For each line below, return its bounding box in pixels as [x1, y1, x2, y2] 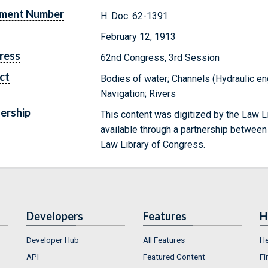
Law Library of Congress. [100, 138, 206, 150]
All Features [143, 234, 185, 245]
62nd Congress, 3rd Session [100, 51, 220, 63]
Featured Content [143, 251, 205, 261]
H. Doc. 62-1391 [100, 10, 169, 22]
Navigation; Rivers [100, 87, 176, 99]
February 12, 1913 [100, 31, 176, 42]
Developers [26, 209, 83, 223]
